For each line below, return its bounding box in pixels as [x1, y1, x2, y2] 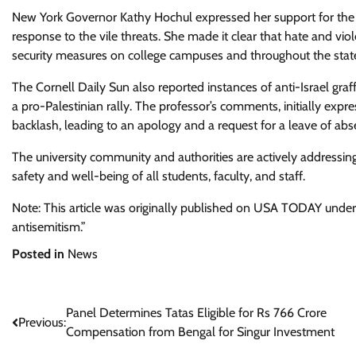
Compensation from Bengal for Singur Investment [66, 324, 335, 339]
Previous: [18, 315, 66, 330]
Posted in [12, 246, 68, 261]
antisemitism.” [12, 219, 86, 234]
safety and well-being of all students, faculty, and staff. [12, 168, 305, 184]
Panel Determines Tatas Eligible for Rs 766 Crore [66, 305, 327, 320]
